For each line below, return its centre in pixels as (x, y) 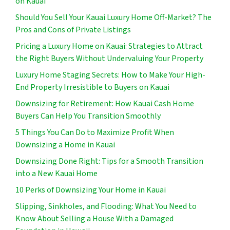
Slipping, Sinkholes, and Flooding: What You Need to (106, 207)
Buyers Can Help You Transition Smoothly (88, 116)
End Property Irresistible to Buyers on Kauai (93, 88)
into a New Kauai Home (56, 174)
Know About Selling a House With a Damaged (94, 219)
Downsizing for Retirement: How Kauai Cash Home (105, 104)
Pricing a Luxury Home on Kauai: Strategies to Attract (109, 46)
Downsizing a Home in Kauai (65, 145)
